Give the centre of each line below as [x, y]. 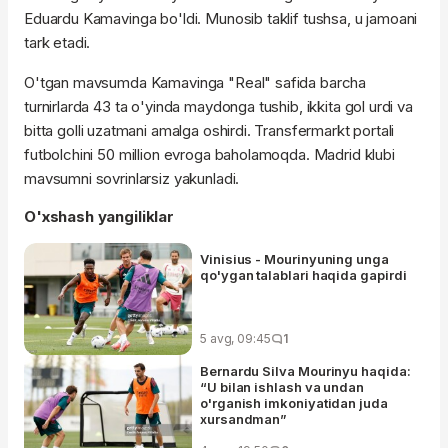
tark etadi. [57, 43]
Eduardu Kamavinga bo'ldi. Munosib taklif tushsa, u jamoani [221, 19]
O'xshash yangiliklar [99, 217]
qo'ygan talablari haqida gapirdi [303, 275]
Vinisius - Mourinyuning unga [294, 259]
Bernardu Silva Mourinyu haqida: [305, 371]
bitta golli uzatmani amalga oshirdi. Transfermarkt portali [209, 131]
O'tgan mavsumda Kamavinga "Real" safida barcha [195, 83]
